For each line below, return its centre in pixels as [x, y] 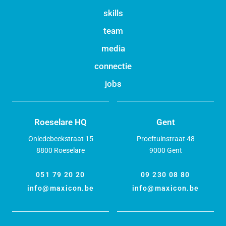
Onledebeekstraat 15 [61, 139]
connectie [113, 66]
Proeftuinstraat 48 [165, 139]
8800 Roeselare [61, 151]
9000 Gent [165, 151]
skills [113, 13]
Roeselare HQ [61, 122]
